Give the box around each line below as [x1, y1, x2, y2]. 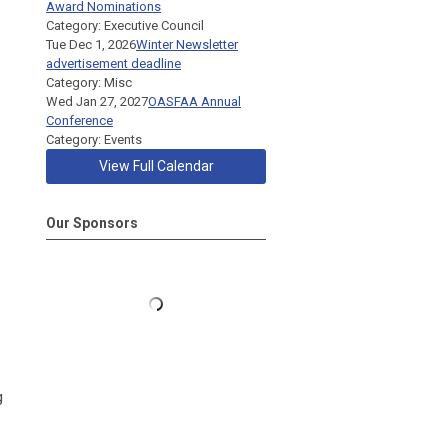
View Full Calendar [98, 157, 214, 174]
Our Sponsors [46, 214, 138, 231]
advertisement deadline [46, 55, 181, 71]
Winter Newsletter [136, 36, 238, 52]
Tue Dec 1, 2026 [46, 36, 136, 52]
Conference [46, 112, 113, 128]
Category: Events [46, 131, 142, 147]
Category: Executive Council [46, 17, 204, 33]
